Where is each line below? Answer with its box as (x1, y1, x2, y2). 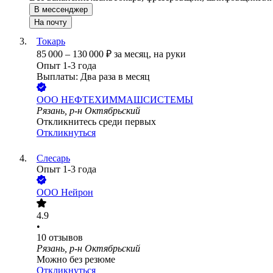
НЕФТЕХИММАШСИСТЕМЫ (61, 94, 193, 105)
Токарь (37, 36, 65, 47)
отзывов (49, 232, 83, 243)
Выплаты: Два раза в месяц (37, 71, 150, 82)
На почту (34, 18, 67, 27)
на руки (154, 49, 186, 60)
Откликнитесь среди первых (37, 116, 156, 127)
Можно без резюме (37, 254, 115, 265)
